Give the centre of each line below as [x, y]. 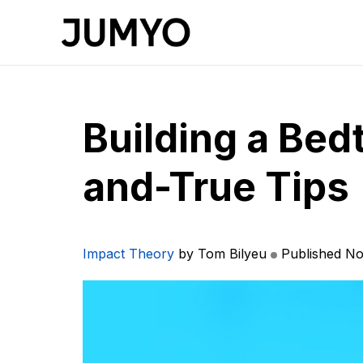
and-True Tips [216, 187]
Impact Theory [128, 254]
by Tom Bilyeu [220, 254]
